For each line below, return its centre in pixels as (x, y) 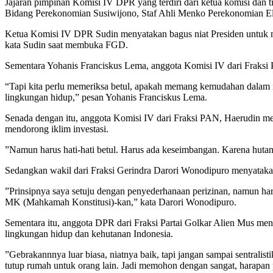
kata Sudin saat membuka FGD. (66, 45)
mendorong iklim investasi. (57, 129)
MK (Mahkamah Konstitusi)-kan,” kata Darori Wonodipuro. (121, 202)
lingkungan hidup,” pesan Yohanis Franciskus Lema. (106, 97)
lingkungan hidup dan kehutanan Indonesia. (89, 234)
